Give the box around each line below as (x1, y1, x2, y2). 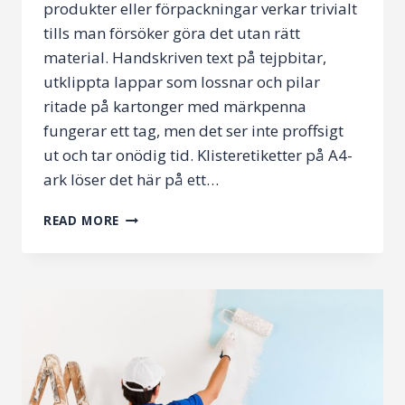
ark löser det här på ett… (43, 169, 219, 191)
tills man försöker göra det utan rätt (43, 23, 300, 44)
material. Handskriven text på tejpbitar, (43, 47, 326, 69)
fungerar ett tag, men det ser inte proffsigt (43, 120, 344, 142)
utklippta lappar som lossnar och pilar (43, 71, 320, 93)
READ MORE (43, 212, 120, 230)
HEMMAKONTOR (118, 302, 225, 320)
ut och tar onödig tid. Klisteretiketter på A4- (43, 145, 353, 166)
